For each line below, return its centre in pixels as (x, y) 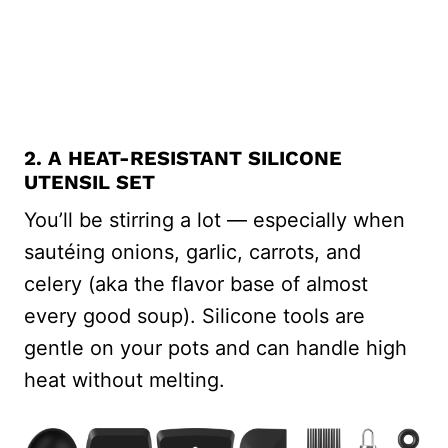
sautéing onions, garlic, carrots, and (192, 251)
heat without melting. (124, 379)
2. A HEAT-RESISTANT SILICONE (183, 157)
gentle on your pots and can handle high (215, 347)
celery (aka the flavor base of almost (196, 283)
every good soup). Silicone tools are (194, 315)
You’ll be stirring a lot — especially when (214, 219)
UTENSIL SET (89, 181)
